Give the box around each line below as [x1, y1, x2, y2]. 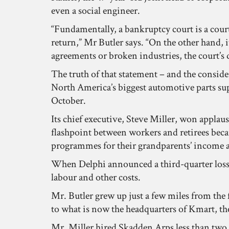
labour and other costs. [51, 171, 141, 184]
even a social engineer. [51, 4, 140, 17]
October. [51, 94, 86, 107]
